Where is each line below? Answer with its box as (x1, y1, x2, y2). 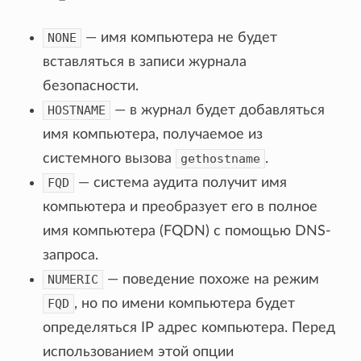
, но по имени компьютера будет (74, 296, 296, 311)
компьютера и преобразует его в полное (43, 199, 318, 214)
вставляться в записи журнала (43, 54, 247, 69)
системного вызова (43, 151, 176, 166)
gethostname (180, 151, 261, 166)
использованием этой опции (43, 344, 234, 359)
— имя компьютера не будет (81, 30, 278, 45)
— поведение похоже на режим (103, 272, 320, 287)
